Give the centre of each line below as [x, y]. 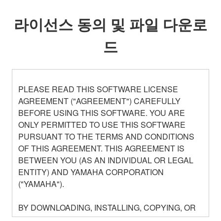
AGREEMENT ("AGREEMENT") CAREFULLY [99, 101]
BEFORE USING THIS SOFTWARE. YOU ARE [102, 112]
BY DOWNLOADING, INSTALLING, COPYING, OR [107, 207]
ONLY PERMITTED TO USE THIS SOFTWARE [102, 124]
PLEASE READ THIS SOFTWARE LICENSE [98, 89]
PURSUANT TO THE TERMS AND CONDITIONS [106, 136]
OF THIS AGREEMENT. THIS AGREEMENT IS [101, 148]
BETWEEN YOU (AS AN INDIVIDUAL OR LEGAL [106, 160]
